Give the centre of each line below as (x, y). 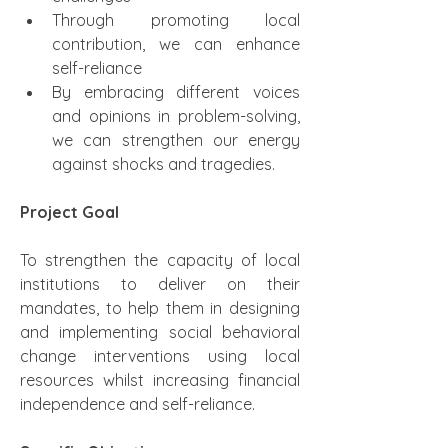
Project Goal (69, 212)
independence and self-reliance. (137, 404)
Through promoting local (176, 20)
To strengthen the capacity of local (160, 260)
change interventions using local (160, 356)
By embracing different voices (176, 92)
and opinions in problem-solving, (176, 116)
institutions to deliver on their (160, 284)
